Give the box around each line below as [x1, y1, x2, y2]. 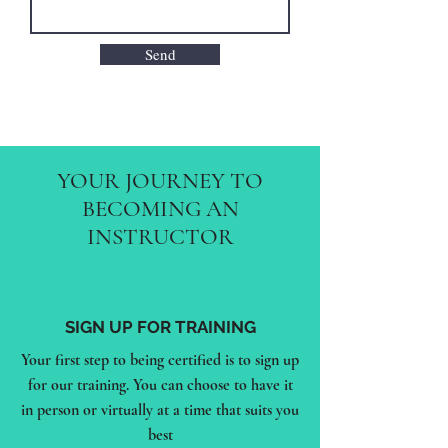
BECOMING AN [81, 195, 239, 223]
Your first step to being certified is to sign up [21, 350, 299, 370]
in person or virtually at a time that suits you [21, 400, 299, 420]
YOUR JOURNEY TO [57, 167, 263, 195]
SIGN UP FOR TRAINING [64, 317, 256, 337]
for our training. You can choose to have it [27, 375, 293, 395]
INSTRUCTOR [86, 223, 234, 251]
